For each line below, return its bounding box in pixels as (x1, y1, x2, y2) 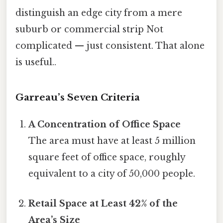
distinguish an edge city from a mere (15, 7, 182, 19)
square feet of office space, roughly (28, 152, 186, 163)
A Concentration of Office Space (28, 119, 181, 130)
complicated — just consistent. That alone (15, 40, 205, 52)
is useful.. (15, 57, 56, 68)
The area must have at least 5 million (28, 135, 196, 147)
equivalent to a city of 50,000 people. (28, 168, 196, 180)
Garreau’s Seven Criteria (15, 92, 140, 104)
